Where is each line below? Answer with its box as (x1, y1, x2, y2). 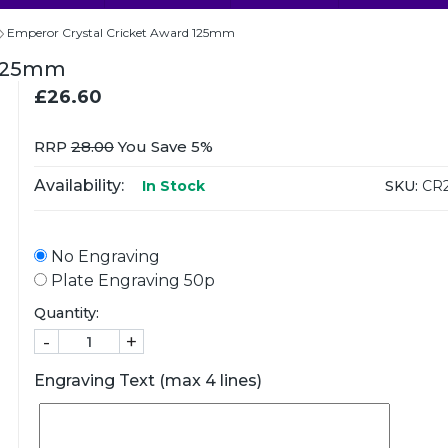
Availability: (33, 176, 124, 195)
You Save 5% (113, 137, 213, 156)
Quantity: (33, 304, 99, 322)
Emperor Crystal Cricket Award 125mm (7, 25, 235, 40)
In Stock (137, 177, 205, 195)
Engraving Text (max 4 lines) (33, 371, 262, 390)
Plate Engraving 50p (46, 271, 215, 290)
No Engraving (46, 247, 160, 266)
